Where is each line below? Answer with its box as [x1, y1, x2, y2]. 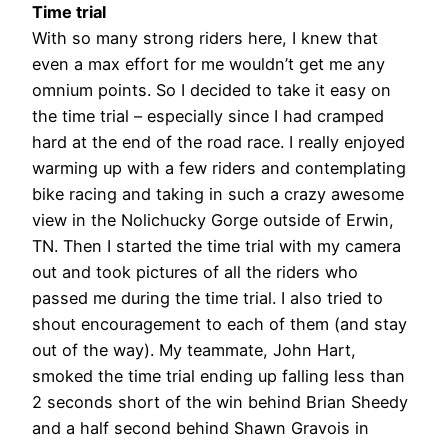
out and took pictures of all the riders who [32, 262, 358, 283]
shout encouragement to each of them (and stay [32, 314, 407, 335]
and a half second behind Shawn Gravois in [32, 418, 369, 439]
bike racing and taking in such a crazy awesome [32, 184, 404, 205]
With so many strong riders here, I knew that [32, 28, 378, 49]
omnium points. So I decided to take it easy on [32, 80, 391, 101]
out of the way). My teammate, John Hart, [32, 340, 356, 361]
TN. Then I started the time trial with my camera [32, 236, 401, 257]
